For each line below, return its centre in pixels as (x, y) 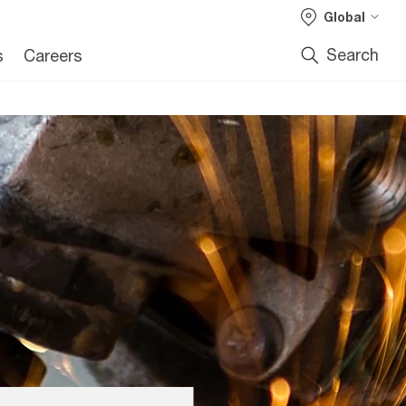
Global (344, 17)
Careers (53, 55)
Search (353, 54)
